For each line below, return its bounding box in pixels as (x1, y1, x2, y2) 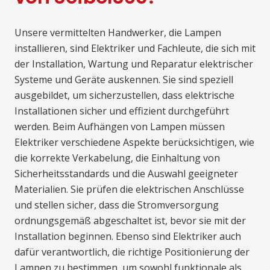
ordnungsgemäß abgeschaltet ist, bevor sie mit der (14, 214, 246, 228)
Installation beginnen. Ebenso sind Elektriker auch (14, 230, 241, 243)
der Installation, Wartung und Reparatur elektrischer (14, 57, 253, 71)
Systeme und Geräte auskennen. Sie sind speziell (14, 73, 233, 87)
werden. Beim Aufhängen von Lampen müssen (14, 120, 225, 134)
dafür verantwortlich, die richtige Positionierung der (14, 245, 250, 259)
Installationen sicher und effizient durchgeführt (14, 104, 229, 118)
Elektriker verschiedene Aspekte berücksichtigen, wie (14, 136, 254, 149)
